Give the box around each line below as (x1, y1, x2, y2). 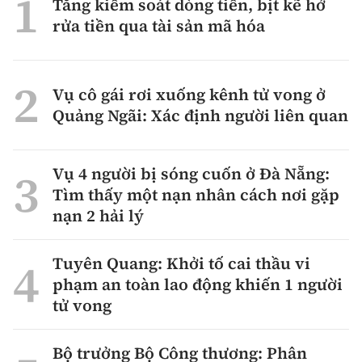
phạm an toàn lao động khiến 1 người (53, 273, 343, 297)
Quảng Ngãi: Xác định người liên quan (53, 104, 348, 128)
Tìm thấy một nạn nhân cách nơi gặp (53, 183, 339, 207)
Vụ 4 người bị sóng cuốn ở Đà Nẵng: (53, 162, 330, 186)
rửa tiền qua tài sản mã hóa (53, 15, 265, 38)
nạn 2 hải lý (53, 204, 144, 228)
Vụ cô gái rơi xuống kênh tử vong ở (53, 83, 326, 107)
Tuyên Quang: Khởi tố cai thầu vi (53, 252, 310, 276)
